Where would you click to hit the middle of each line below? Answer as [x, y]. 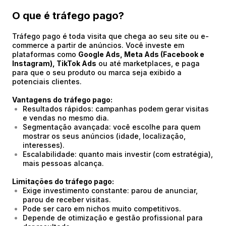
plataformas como [45, 54]
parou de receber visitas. [67, 200]
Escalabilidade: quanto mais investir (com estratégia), [118, 154]
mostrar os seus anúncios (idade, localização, [104, 136]
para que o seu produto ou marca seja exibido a [97, 72]
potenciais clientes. [47, 81]
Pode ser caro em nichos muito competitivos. [102, 209]
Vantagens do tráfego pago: [62, 100]
